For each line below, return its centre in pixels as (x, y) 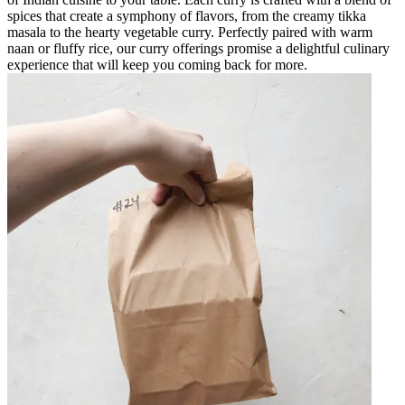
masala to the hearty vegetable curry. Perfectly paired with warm (190, 32)
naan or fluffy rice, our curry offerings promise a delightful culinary (198, 48)
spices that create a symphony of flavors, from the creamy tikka (187, 15)
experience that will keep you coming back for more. (157, 64)
